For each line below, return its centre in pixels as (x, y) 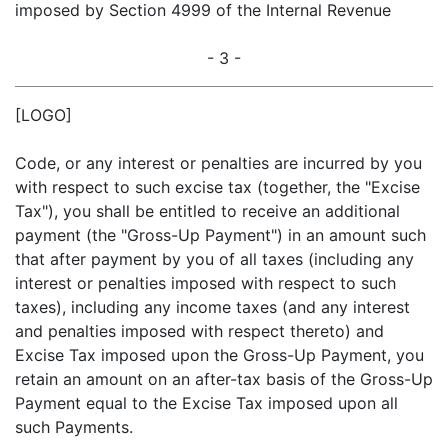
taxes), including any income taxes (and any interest (212, 307)
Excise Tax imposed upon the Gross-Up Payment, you (219, 355)
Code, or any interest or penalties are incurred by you (218, 163)
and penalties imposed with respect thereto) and (199, 331)
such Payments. (74, 427)
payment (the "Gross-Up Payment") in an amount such (220, 235)
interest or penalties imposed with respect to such (205, 283)
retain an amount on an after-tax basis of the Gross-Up (224, 379)
